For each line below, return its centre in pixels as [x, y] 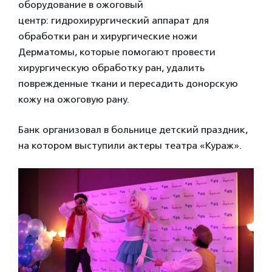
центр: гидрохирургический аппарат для [114, 20]
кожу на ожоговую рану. [74, 99]
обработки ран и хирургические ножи [108, 36]
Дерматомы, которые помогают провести [117, 52]
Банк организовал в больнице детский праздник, [133, 129]
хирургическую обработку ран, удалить [111, 67]
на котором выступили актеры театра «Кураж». [130, 145]
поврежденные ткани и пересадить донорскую [128, 83]
